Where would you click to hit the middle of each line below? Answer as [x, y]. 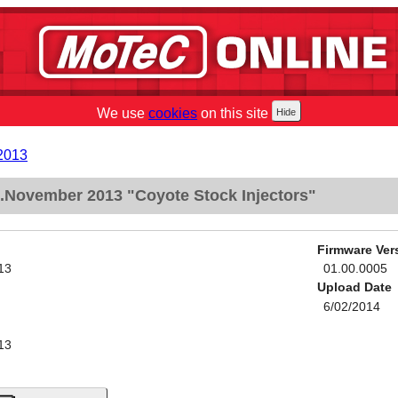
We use [123, 113]
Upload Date [354, 288]
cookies [173, 113]
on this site [233, 113]
